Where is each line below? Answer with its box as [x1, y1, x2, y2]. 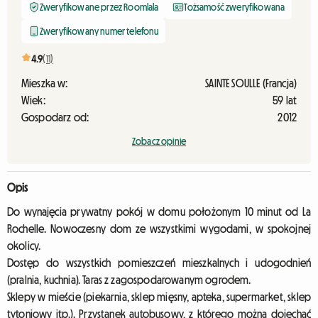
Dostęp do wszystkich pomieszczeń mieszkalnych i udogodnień [7, 257, 311, 268]
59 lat [273, 94, 297, 106]
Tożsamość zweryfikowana [184, 2, 285, 12]
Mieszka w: [21, 77, 68, 89]
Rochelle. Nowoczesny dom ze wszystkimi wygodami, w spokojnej [7, 223, 311, 234]
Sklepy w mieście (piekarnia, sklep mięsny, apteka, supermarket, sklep [7, 291, 311, 302]
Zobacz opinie [131, 136, 187, 146]
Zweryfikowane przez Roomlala [40, 2, 159, 12]
